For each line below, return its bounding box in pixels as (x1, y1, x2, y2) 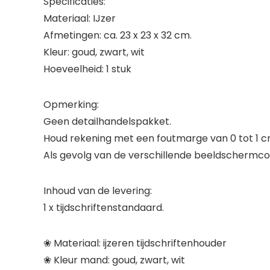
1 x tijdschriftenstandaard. (43, 201, 164, 215)
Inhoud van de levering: (43, 184, 152, 198)
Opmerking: (43, 98, 99, 111)
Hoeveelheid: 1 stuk (43, 62, 131, 76)
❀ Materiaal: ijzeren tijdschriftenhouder (43, 236, 227, 250)
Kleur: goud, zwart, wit (43, 45, 145, 59)
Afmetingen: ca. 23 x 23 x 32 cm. (43, 28, 192, 42)
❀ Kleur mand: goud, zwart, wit (43, 253, 185, 267)
